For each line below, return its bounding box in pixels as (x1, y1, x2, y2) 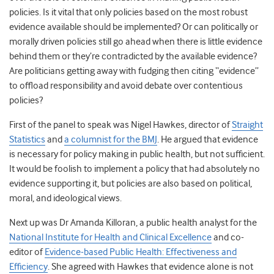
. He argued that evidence (157, 134, 258, 146)
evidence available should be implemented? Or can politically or (9, 21, 258, 33)
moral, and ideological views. (9, 193, 122, 204)
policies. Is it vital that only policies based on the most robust (9, 7, 248, 18)
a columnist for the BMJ (64, 134, 157, 146)
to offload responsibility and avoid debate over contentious (9, 80, 243, 92)
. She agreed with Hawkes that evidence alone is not (48, 261, 253, 273)
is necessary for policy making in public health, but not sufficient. (9, 149, 265, 160)
